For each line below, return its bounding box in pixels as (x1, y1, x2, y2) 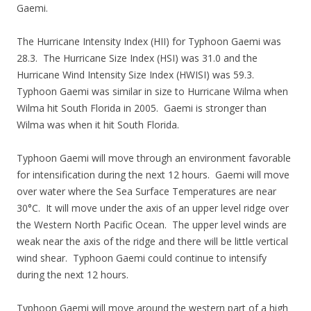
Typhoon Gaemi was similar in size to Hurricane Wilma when (17, 85, 288, 98)
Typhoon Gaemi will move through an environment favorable (17, 151, 291, 165)
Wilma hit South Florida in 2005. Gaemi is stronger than (17, 101, 267, 115)
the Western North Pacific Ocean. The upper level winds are (17, 218, 287, 231)
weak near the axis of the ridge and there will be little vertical (17, 235, 288, 248)
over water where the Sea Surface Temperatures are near (17, 185, 276, 198)
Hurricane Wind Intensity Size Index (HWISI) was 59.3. (17, 68, 257, 81)
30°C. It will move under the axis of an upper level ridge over (17, 201, 289, 215)
